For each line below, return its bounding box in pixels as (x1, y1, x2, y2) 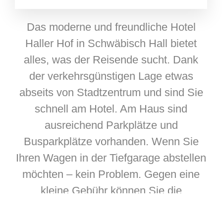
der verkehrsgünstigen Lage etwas (29, 70, 193, 83)
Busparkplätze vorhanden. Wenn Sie (23, 135, 199, 148)
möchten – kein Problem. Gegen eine (22, 168, 200, 181)
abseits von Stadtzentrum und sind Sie (19, 86, 203, 99)
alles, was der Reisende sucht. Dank (24, 54, 198, 66)
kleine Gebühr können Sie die (40, 184, 182, 197)
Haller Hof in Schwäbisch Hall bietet (25, 37, 197, 50)
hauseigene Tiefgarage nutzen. (37, 201, 185, 214)
